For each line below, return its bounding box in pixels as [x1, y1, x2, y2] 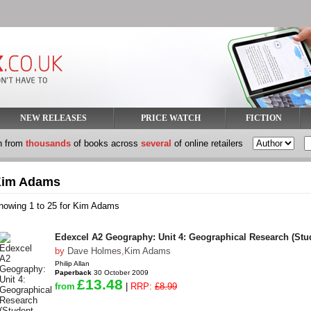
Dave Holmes [67, 246, 121, 256]
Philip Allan [55, 260, 90, 267]
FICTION [245, 113, 282, 123]
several [141, 138, 171, 149]
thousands [26, 138, 71, 149]
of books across [71, 138, 141, 149]
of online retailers [171, 138, 243, 149]
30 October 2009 [92, 269, 149, 276]
